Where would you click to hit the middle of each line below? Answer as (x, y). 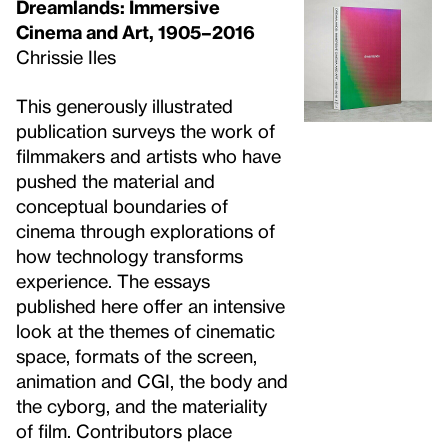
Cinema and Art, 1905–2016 (135, 31)
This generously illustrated (124, 105)
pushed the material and (115, 180)
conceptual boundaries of (122, 205)
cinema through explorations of (145, 230)
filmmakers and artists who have (148, 155)
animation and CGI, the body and (152, 380)
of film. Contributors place (124, 430)
